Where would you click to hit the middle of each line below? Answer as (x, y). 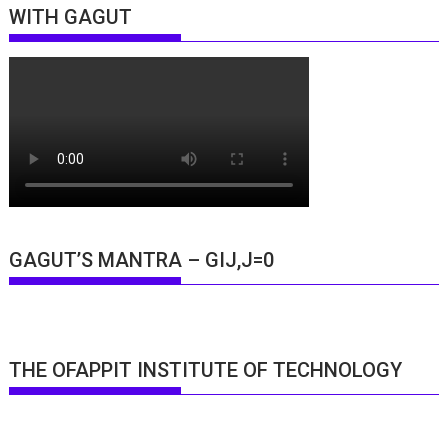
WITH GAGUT (71, 17)
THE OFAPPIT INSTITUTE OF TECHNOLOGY (206, 370)
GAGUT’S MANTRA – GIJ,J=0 (142, 259)
